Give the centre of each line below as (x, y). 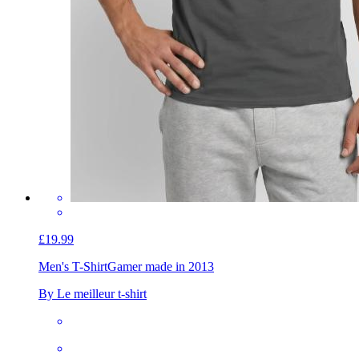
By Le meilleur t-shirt (93, 294)
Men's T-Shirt (73, 267)
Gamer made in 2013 (161, 267)
